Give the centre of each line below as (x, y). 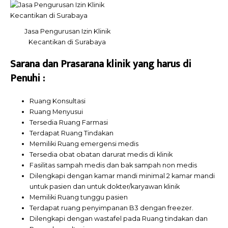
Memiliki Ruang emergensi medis (84, 144)
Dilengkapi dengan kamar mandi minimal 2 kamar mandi (122, 176)
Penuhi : (27, 79)
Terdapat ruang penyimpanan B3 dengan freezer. (112, 208)
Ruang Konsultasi (58, 101)
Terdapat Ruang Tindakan (72, 133)
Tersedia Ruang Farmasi (69, 123)
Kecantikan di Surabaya (67, 42)
